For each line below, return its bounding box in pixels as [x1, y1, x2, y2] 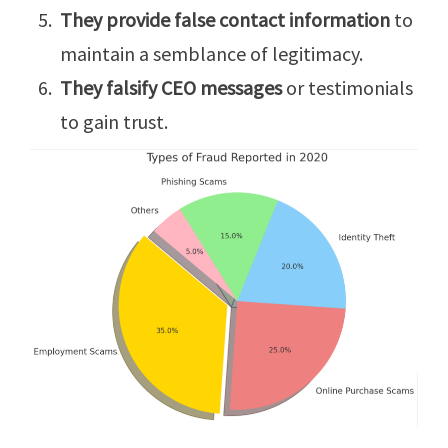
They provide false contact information [60, 6, 390, 32]
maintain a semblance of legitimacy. [60, 40, 363, 66]
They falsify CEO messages [60, 74, 286, 100]
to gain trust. [60, 108, 168, 134]
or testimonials [286, 74, 413, 100]
